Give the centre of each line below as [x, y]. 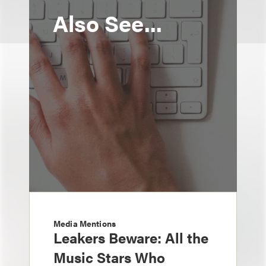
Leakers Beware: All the [131, 237]
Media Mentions [85, 223]
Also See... [107, 23]
